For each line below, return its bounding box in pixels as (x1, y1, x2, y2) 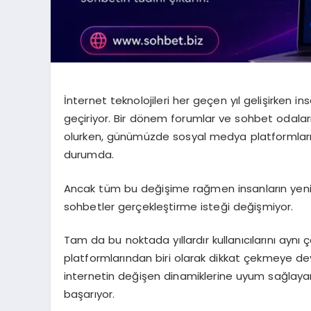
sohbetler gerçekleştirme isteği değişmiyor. (63, 199, 294, 214)
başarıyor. (63, 287, 115, 302)
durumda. (63, 147, 114, 162)
